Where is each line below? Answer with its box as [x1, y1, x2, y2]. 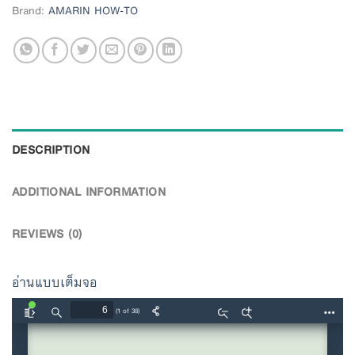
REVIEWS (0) [12, 223, 82, 244]
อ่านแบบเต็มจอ [12, 270, 97, 294]
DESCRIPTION [12, 139, 90, 160]
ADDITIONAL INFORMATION [12, 181, 166, 202]
